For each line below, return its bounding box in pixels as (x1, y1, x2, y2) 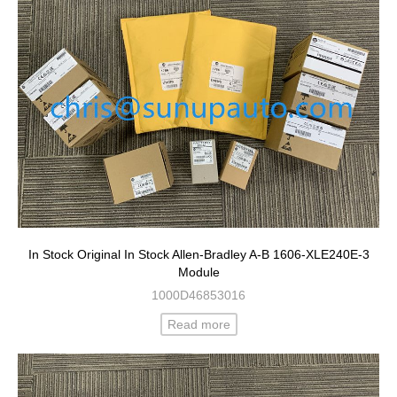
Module (177, 265, 220, 280)
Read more (167, 317, 230, 332)
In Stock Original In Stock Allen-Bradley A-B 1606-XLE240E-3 (27, 247, 370, 262)
